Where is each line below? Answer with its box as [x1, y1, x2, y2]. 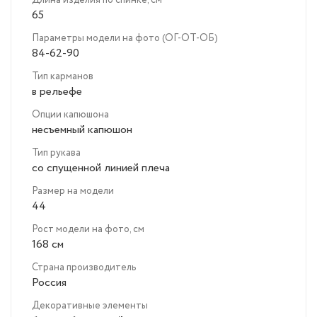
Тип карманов [32, 69, 93, 84]
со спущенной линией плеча [32, 160, 170, 177]
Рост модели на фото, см [32, 222, 144, 237]
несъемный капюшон [32, 122, 132, 139]
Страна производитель [32, 260, 136, 275]
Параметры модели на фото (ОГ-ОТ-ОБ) [32, 31, 218, 46]
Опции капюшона [32, 108, 109, 122]
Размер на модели [32, 184, 114, 199]
